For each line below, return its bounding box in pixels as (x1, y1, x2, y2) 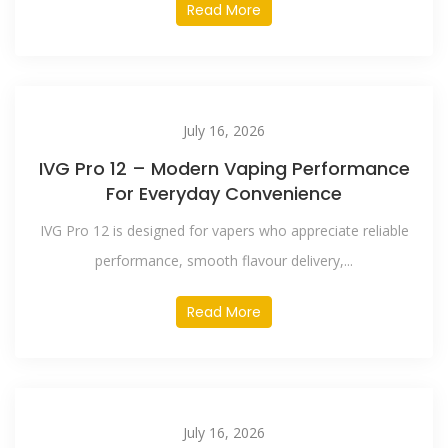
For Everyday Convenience (106, 181, 342, 206)
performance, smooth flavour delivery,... (95, 251, 353, 270)
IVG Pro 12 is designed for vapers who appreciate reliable (39, 221, 409, 240)
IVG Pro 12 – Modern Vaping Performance (38, 156, 410, 181)
